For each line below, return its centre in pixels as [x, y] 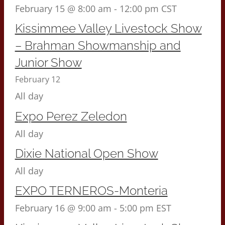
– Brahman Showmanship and [98, 46]
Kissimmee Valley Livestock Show [108, 29]
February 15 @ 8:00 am [63, 9]
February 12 [37, 80]
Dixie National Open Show [86, 154]
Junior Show [48, 63]
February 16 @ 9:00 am [63, 208]
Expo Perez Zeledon [71, 116]
